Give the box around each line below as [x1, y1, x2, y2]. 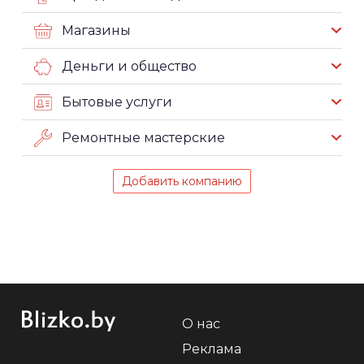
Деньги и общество [62, 58, 197, 75]
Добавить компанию [122, 174, 242, 189]
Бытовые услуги [62, 94, 172, 110]
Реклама [182, 341, 241, 357]
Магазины [62, 23, 131, 39]
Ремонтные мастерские [62, 130, 225, 146]
